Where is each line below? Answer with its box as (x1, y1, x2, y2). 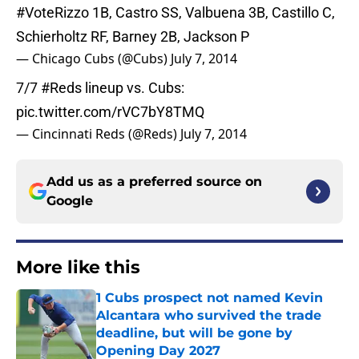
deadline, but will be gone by (96, 325, 292, 341)
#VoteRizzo (16, 4, 89, 22)
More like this (16, 256, 140, 279)
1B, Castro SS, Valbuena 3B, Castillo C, (89, 4, 335, 22)
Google (46, 193, 93, 209)
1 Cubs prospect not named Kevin (96, 290, 323, 306)
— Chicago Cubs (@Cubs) (16, 50, 171, 68)
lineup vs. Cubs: (82, 79, 184, 97)
